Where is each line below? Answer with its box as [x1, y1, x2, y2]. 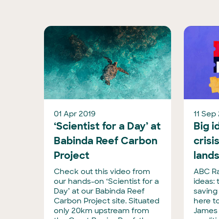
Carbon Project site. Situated [54, 196, 159, 206]
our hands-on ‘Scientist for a [54, 176, 159, 186]
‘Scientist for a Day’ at [54, 120, 161, 132]
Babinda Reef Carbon [54, 134, 157, 147]
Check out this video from [54, 167, 150, 176]
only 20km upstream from [54, 206, 149, 216]
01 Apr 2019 [54, 109, 96, 119]
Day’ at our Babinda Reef [54, 186, 145, 196]
